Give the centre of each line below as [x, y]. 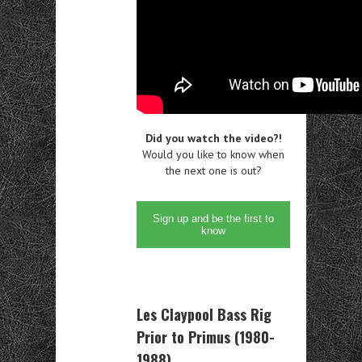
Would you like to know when [213, 154]
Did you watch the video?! [213, 138]
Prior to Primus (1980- [206, 337]
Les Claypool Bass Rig [204, 314]
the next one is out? [213, 170]
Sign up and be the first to [213, 218]
